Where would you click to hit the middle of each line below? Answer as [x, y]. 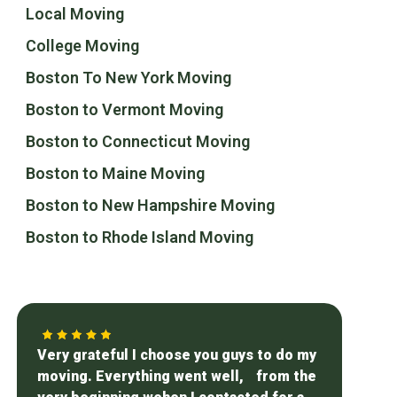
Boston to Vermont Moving [125, 109]
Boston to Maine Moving [116, 173]
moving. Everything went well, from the [177, 376]
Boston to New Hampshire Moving [151, 205]
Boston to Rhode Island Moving [140, 237]
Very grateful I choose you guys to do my [177, 354]
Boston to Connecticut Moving [138, 141]
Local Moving [75, 13]
